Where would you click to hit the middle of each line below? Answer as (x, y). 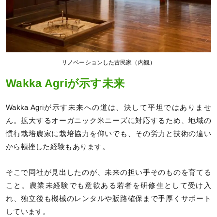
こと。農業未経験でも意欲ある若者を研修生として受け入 (108, 186)
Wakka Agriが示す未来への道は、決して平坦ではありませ (108, 108)
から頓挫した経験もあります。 (58, 147)
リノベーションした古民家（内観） (108, 62)
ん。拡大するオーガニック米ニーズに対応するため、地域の (108, 121)
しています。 (28, 212)
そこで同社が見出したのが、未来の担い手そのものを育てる (108, 173)
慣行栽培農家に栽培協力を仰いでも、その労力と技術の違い (108, 134)
